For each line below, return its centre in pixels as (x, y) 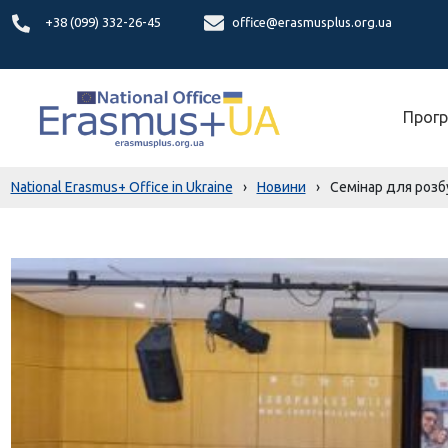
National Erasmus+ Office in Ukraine (121, 187)
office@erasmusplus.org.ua (311, 22)
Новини (281, 187)
